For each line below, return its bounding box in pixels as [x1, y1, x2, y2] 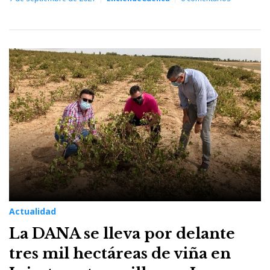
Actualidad [9, 206, 56, 218]
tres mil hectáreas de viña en [9, 245, 231, 263]
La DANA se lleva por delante [9, 225, 235, 243]
